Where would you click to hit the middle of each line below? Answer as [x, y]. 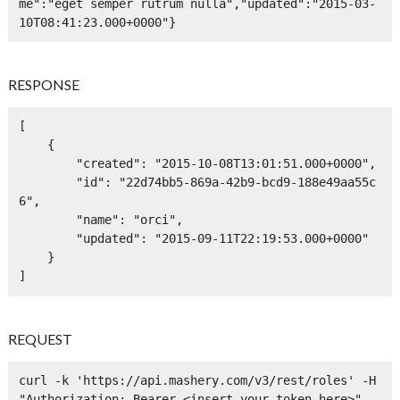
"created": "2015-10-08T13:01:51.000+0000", [47, 164]
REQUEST [41, 338]
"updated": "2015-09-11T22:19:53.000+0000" [47, 239]
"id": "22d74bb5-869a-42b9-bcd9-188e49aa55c [47, 183]
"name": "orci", [47, 220]
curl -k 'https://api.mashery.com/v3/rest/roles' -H [197, 381]
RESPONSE [44, 85]
